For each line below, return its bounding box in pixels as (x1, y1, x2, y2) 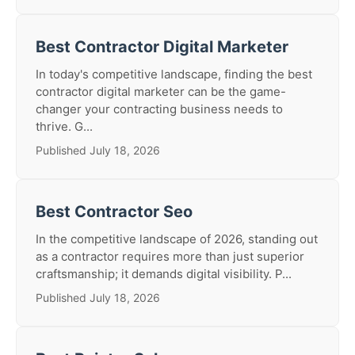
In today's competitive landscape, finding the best (36, 67, 312, 82)
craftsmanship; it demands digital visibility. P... (36, 266, 292, 281)
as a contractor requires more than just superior (36, 249, 304, 264)
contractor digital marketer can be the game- (36, 84, 286, 99)
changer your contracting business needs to (36, 101, 283, 116)
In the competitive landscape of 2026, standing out (36, 231, 318, 246)
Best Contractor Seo (36, 202, 193, 221)
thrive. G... (36, 119, 93, 134)
